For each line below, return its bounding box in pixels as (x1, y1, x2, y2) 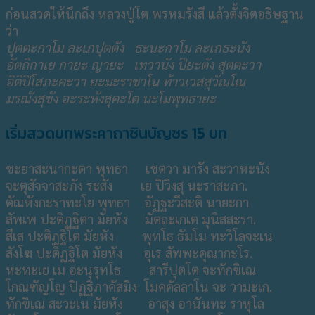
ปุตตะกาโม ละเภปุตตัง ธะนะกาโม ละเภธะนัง (6, 38, 250, 56)
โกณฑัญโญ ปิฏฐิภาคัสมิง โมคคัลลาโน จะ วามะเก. (6, 278, 272, 295)
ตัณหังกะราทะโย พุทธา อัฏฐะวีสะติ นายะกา (6, 193, 249, 211)
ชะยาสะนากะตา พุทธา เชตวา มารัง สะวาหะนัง (6, 160, 270, 177)
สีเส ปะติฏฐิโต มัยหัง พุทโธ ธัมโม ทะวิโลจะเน (6, 227, 273, 245)
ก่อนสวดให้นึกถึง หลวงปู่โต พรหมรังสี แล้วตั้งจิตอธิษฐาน (6, 4, 304, 22)
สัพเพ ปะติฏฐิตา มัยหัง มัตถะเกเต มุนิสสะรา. (6, 210, 256, 228)
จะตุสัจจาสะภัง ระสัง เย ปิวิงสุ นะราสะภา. (6, 176, 247, 194)
